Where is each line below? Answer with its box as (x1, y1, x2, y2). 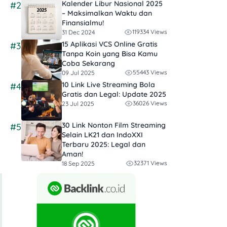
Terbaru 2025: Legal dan (62, 140, 145, 149)
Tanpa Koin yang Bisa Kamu (62, 49, 158, 59)
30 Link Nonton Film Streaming (62, 121, 166, 130)
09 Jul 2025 (62, 68, 95, 77)
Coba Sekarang (62, 59, 115, 68)
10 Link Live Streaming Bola (62, 80, 155, 90)
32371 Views (134, 159, 167, 167)
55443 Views (133, 68, 167, 77)
